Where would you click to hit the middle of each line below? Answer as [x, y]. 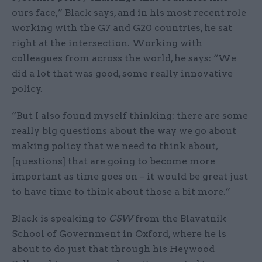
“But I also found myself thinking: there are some [130, 116]
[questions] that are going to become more [113, 161]
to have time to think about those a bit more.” [121, 192]
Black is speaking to [60, 219]
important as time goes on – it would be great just [130, 177]
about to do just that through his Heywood [113, 249]
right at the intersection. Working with [107, 43]
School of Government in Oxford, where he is [119, 234]
